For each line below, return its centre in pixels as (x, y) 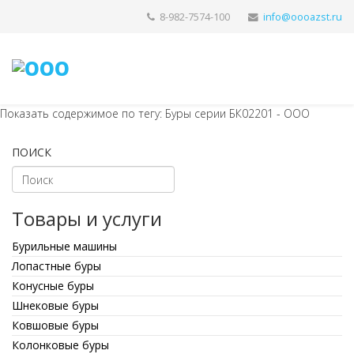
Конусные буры (53, 286)
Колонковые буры (60, 345)
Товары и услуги (87, 218)
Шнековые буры (55, 305)
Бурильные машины (64, 246)
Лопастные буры (56, 266)
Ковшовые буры (55, 325)
